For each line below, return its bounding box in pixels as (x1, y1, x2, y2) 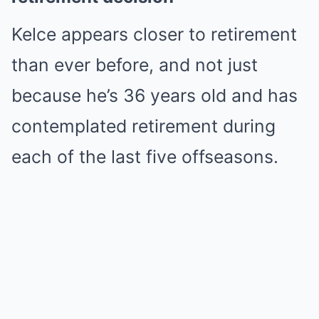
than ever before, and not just (11, 54, 258, 76)
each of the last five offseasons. (11, 146, 278, 168)
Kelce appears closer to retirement (11, 23, 297, 46)
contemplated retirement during (11, 115, 276, 137)
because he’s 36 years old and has (11, 85, 298, 107)
